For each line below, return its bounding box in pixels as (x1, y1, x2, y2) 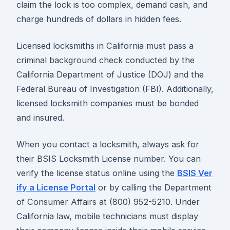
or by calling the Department (95, 182, 212, 193)
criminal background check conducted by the (16, 54, 195, 65)
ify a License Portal (16, 182, 95, 193)
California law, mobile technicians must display (16, 210, 198, 221)
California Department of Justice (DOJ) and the (16, 69, 204, 80)
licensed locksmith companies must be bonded (16, 98, 199, 108)
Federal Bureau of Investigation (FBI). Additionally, (16, 83, 214, 94)
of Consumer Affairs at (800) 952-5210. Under (16, 196, 200, 207)
